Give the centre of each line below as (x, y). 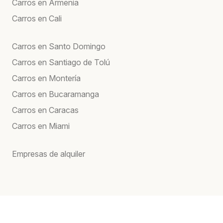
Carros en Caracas (45, 110)
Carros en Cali (37, 18)
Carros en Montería (46, 78)
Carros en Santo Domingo (59, 46)
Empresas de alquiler (49, 154)
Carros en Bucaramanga (56, 94)
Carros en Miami (41, 126)
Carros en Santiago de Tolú (61, 62)
